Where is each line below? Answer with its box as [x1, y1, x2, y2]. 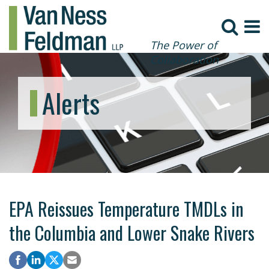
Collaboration [150, 52, 219, 67]
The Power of [150, 38, 217, 52]
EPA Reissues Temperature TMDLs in [9, 195, 244, 222]
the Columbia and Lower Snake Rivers [9, 219, 255, 246]
